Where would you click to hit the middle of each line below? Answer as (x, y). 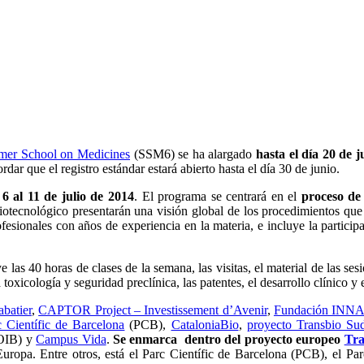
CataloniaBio (205, 325)
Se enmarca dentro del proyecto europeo (228, 340)
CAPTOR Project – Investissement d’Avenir (153, 310)
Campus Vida (71, 340)
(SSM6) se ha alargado (193, 154)
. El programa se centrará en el (218, 197)
